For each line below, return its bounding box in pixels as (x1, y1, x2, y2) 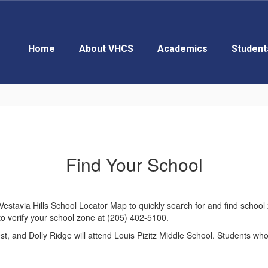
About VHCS (79, 43, 133, 54)
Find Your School (65, 151, 203, 177)
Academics (157, 43, 208, 54)
